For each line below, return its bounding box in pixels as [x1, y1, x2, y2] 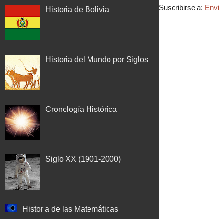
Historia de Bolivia [45, 5, 109, 14]
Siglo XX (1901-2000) [45, 154, 121, 163]
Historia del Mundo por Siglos [45, 55, 149, 64]
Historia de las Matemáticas [22, 204, 119, 213]
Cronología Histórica [45, 105, 117, 113]
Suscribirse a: [159, 3, 205, 12]
